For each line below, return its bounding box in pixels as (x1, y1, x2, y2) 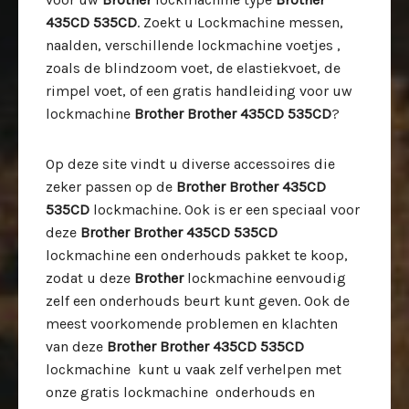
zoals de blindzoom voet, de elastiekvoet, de (46, 59, 341, 77)
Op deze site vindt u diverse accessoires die (46, 155, 335, 173)
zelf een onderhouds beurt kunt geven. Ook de (46, 292, 350, 309)
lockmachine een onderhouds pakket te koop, (46, 246, 348, 264)
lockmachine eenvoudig (184, 269, 346, 287)
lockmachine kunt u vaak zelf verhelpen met (46, 361, 341, 378)
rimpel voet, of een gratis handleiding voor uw (46, 82, 352, 100)
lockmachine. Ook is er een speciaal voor (89, 201, 360, 218)
